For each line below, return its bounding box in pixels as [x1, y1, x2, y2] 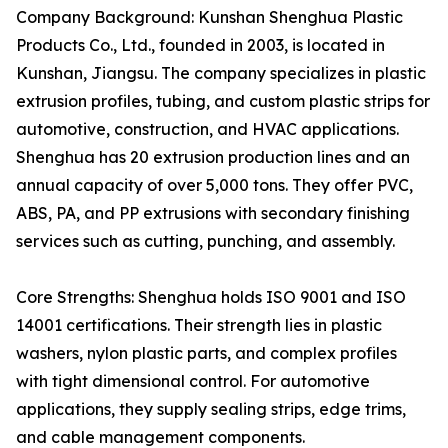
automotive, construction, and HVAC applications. [16, 119, 399, 140]
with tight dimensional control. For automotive [16, 371, 370, 392]
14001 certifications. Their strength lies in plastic [16, 315, 382, 336]
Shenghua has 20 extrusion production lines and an [16, 147, 410, 168]
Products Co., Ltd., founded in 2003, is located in [16, 35, 385, 56]
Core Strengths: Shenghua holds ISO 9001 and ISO [16, 287, 406, 308]
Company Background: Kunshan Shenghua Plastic [16, 7, 403, 28]
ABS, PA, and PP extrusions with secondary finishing [16, 203, 410, 224]
